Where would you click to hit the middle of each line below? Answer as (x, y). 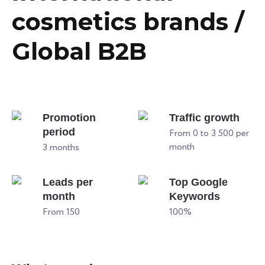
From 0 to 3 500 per (209, 133)
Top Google (198, 182)
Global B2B (79, 51)
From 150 (61, 212)
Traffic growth (204, 117)
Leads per (68, 182)
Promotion (69, 117)
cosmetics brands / (128, 21)
